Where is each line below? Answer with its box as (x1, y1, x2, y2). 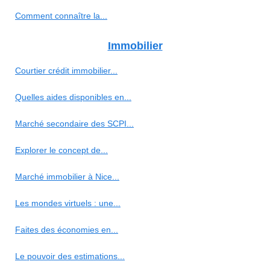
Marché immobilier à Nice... (15, 171, 119, 181)
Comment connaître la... (15, 10, 107, 20)
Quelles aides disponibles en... (15, 92, 131, 102)
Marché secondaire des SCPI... (15, 118, 134, 128)
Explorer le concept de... (15, 145, 108, 155)
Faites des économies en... (15, 224, 118, 234)
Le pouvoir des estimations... (15, 251, 125, 261)
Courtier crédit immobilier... (15, 65, 118, 75)
